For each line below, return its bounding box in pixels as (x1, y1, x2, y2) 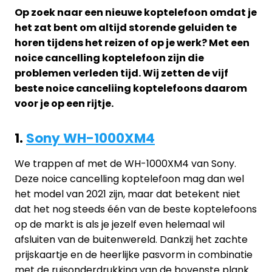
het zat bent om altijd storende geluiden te (15, 21, 237, 35)
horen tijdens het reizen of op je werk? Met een (15, 36, 250, 50)
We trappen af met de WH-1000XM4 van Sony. (15, 157, 236, 171)
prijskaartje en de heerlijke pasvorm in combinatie (15, 248, 253, 262)
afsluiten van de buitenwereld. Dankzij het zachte (15, 233, 248, 246)
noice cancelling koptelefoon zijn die (15, 51, 204, 65)
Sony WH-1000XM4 (26, 129, 155, 148)
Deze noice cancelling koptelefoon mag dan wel (15, 172, 244, 186)
